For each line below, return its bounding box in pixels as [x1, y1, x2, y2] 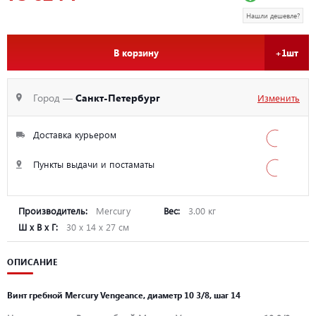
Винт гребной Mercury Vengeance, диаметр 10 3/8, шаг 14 [7, 288, 241, 300]
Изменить [257, 91, 300, 104]
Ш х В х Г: [18, 221, 61, 233]
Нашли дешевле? [246, 10, 300, 20]
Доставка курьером [33, 128, 116, 141]
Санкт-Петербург [75, 91, 160, 104]
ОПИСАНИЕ [7, 255, 58, 267]
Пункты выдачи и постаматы [33, 158, 154, 171]
